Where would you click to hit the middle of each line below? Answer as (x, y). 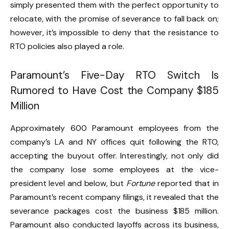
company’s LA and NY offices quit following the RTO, (114, 142)
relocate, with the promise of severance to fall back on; (114, 19)
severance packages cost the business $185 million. (114, 211)
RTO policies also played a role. (68, 47)
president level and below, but (68, 184)
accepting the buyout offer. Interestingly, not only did (114, 156)
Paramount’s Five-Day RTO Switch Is (114, 75)
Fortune (142, 184)
